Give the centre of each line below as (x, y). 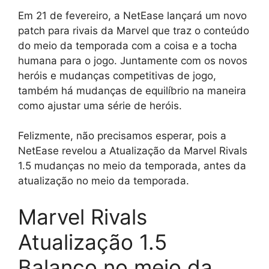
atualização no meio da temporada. (104, 181)
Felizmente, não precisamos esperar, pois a (122, 136)
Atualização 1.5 (92, 242)
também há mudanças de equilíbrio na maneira (132, 90)
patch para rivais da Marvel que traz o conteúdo (134, 30)
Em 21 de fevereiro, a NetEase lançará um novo (132, 15)
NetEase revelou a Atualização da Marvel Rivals (133, 151)
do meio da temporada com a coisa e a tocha (128, 45)
